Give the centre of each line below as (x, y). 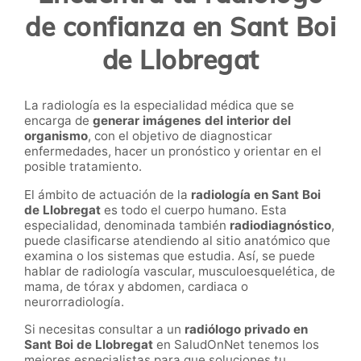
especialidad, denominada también (127, 225)
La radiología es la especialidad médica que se (159, 106)
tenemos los (284, 344)
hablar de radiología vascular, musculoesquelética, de (180, 271)
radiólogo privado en (246, 329)
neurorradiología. (74, 301)
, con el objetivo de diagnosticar (180, 136)
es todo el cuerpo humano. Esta (194, 210)
